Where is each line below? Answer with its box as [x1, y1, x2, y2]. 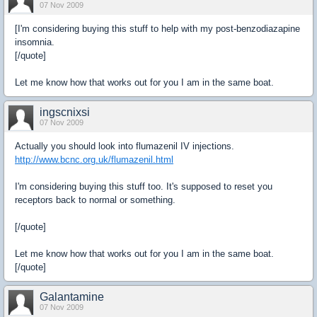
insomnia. [15, 37, 54, 47]
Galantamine [40, 291, 104, 303]
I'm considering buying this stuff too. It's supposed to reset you [15, 181, 272, 192]
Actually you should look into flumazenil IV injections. [15, 141, 234, 151]
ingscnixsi [40, 106, 90, 118]
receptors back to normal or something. [15, 195, 175, 205]
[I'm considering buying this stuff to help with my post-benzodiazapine [15, 23, 300, 34]
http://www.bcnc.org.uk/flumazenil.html [15, 154, 173, 165]
